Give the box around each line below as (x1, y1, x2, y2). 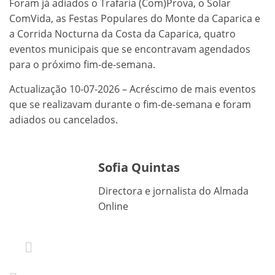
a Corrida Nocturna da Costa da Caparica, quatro (9, 26, 236, 41)
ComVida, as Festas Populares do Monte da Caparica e (9, 11, 260, 25)
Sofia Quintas (98, 158, 180, 176)
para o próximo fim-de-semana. (9, 57, 155, 71)
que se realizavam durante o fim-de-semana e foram (9, 97, 251, 111)
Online (98, 199, 128, 213)
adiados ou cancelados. (9, 112, 118, 126)
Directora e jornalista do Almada (98, 184, 249, 198)
